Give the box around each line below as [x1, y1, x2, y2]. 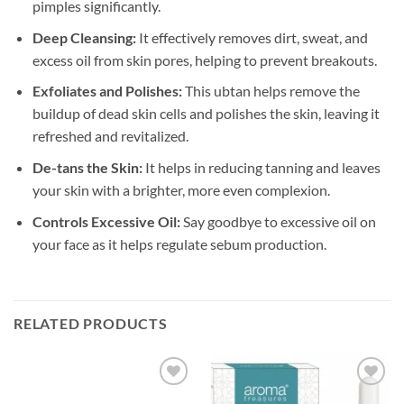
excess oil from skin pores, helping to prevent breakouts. [32, 50, 377, 69]
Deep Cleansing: [32, 28, 136, 46]
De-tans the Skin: [32, 158, 142, 176]
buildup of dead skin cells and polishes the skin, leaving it [32, 105, 380, 123]
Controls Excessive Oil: [32, 212, 180, 230]
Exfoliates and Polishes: [32, 82, 182, 100]
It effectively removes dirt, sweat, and [135, 28, 368, 46]
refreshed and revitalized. [32, 127, 188, 145]
